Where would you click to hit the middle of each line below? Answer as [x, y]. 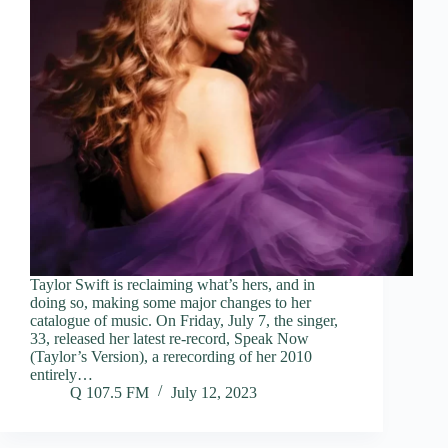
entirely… [61, 374]
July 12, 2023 [214, 392]
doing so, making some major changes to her [170, 302]
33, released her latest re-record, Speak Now [169, 338]
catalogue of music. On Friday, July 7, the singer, [184, 320]
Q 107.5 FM [109, 392]
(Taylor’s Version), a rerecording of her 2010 [171, 356]
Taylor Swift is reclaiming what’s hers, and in [172, 284]
